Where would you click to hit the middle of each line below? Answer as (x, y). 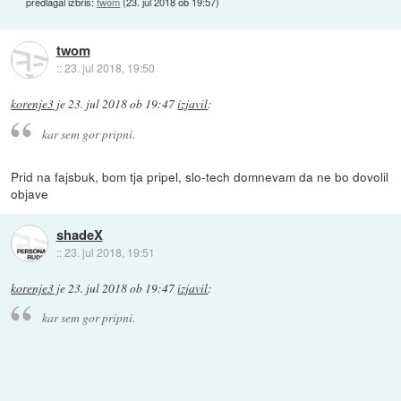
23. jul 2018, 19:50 (109, 68)
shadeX (79, 234)
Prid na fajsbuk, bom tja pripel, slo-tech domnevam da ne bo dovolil (200, 177)
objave (30, 194)
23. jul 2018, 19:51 (109, 252)
